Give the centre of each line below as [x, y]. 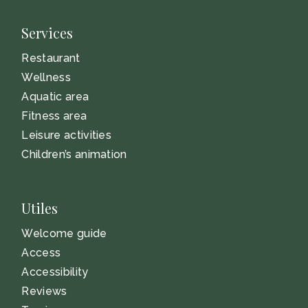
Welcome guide [64, 234]
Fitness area [54, 116]
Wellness [46, 78]
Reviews [44, 291]
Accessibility [55, 272]
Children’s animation [74, 155]
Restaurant [51, 58]
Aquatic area [55, 97]
